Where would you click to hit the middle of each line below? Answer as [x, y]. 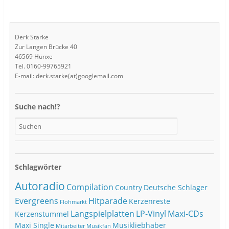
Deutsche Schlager [175, 188]
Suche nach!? [37, 106]
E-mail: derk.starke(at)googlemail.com [69, 76]
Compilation [90, 187]
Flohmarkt [73, 202]
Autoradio [40, 186]
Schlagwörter [38, 167]
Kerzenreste [149, 202]
